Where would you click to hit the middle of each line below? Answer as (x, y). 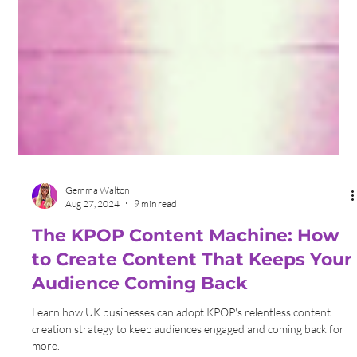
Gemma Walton (98, 285)
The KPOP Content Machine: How (186, 331)
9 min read (156, 299)
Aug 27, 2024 (93, 299)
